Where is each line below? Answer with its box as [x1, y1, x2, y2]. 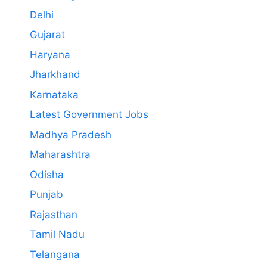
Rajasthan [30, 208, 77, 221]
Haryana [30, 48, 70, 61]
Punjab [30, 188, 63, 201]
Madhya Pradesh [30, 128, 111, 141]
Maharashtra [30, 148, 91, 161]
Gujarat [30, 29, 65, 41]
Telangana [30, 248, 80, 260]
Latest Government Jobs [30, 108, 148, 121]
